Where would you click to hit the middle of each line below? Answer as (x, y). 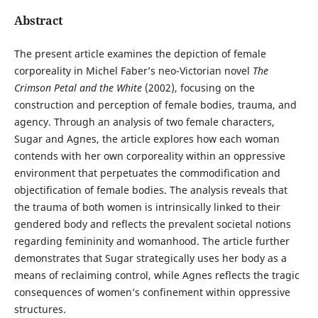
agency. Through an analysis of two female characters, (144, 122)
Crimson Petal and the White (79, 88)
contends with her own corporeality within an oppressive (149, 156)
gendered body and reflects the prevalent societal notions (152, 224)
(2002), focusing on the (199, 88)
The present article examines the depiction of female (140, 54)
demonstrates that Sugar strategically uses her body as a (150, 258)
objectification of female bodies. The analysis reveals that (150, 190)
